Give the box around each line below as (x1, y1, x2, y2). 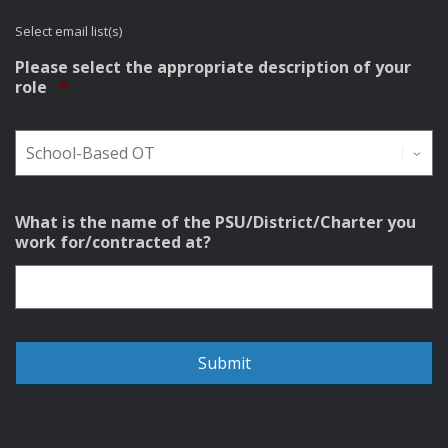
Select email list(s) (15, 22, 122, 41)
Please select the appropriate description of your (15, 56, 411, 79)
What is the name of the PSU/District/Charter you (15, 211, 416, 234)
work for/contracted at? (15, 231, 211, 254)
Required (67, 75, 139, 98)
